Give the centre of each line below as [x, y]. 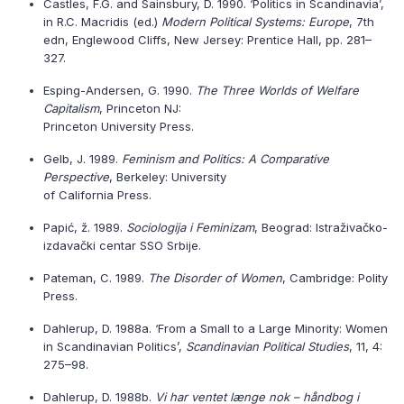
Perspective [76, 177]
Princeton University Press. [119, 126]
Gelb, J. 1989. [83, 159]
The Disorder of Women [215, 278]
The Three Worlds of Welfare [277, 90]
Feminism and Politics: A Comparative [225, 159]
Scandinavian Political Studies [267, 346]
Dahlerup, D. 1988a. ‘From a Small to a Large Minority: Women [216, 328]
